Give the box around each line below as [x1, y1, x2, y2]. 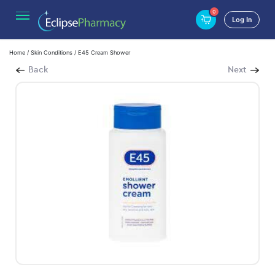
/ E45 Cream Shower [72, 49, 130, 56]
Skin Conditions [31, 49, 72, 56]
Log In [231, 15, 252, 24]
